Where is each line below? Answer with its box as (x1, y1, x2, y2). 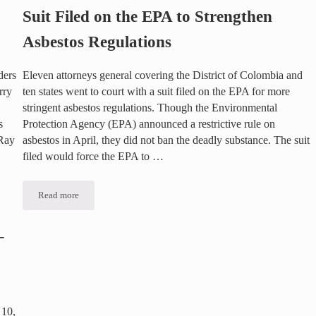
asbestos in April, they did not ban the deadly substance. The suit (22, 134, 310, 147)
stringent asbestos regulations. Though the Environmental (22, 102, 277, 115)
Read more (37, 190, 79, 201)
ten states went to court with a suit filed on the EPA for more (22, 85, 290, 99)
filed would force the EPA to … (22, 150, 164, 164)
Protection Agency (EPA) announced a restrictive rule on (22, 118, 275, 131)
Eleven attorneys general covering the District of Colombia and (22, 69, 303, 83)
